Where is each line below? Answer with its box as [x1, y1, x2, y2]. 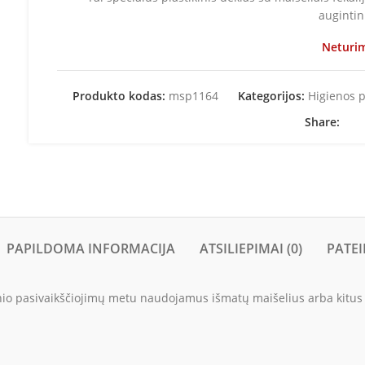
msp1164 [169, 88, 219, 103]
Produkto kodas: [73, 88, 169, 103]
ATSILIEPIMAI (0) [200, 239, 302, 257]
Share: [304, 114, 340, 130]
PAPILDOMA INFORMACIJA [7, 239, 175, 257]
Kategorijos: [238, 88, 306, 103]
